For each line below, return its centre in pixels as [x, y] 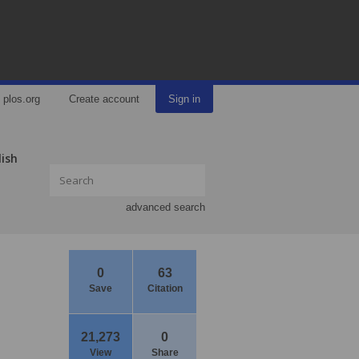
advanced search [165, 207]
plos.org [22, 99]
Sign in [184, 99]
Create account [104, 99]
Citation [165, 288]
